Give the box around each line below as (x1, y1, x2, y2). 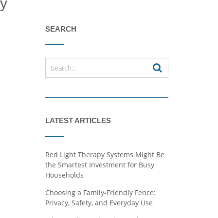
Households (45, 170, 84, 180)
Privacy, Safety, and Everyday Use (45, 198, 153, 207)
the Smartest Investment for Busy (45, 160, 154, 169)
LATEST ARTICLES (45, 116, 111, 125)
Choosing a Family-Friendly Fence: (45, 188, 156, 197)
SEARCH (45, 25, 76, 33)
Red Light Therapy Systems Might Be (45, 150, 164, 159)
